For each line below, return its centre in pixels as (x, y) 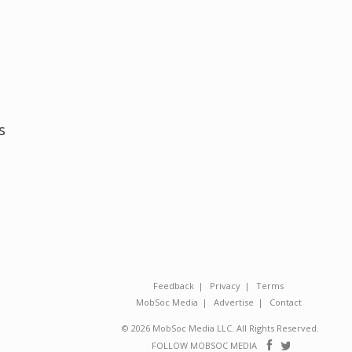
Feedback (174, 286)
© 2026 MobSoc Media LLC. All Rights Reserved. (220, 328)
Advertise (233, 302)
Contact (285, 302)
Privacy (225, 286)
